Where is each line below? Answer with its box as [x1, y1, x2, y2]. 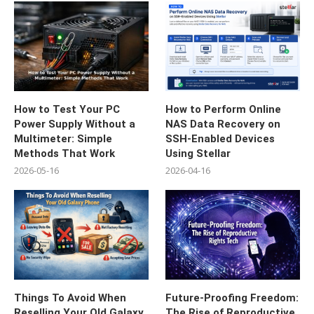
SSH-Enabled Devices [165, 132, 275, 146]
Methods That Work [14, 147, 115, 161]
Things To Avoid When [14, 292, 126, 305]
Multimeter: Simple [14, 132, 112, 146]
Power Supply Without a [14, 118, 135, 131]
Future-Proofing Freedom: [165, 292, 299, 305]
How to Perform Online [165, 103, 282, 116]
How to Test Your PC [14, 103, 120, 116]
